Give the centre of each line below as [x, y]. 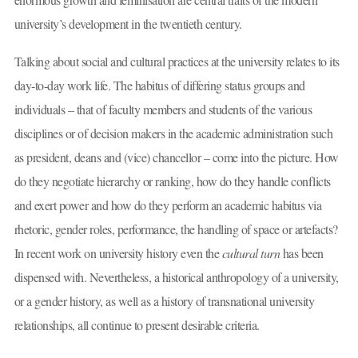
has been [302, 253]
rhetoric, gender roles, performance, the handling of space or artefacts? [176, 229]
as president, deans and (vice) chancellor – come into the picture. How [176, 157]
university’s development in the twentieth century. [128, 23]
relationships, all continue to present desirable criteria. [137, 325]
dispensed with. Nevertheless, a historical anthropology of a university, [176, 277]
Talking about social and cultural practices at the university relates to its [177, 62]
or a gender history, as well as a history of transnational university [164, 301]
